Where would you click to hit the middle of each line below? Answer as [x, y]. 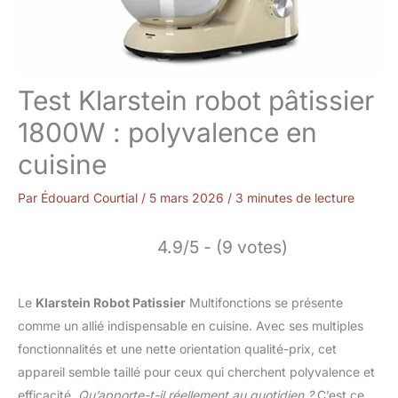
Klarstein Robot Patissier [111, 303]
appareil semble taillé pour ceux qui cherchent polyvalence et [196, 372]
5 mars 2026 [188, 198]
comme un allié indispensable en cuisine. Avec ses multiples [191, 326]
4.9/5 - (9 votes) [223, 247]
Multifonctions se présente [264, 303]
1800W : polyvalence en [167, 133]
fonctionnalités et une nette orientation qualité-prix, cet [177, 349]
